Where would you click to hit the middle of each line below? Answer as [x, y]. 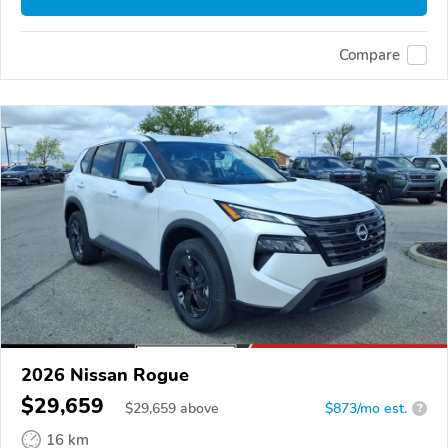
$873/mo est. [366, 408]
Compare [369, 55]
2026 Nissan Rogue [105, 374]
